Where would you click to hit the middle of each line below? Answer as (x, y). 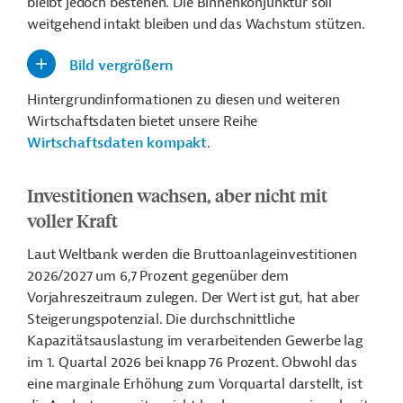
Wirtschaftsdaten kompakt (117, 143)
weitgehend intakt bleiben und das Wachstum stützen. (196, 25)
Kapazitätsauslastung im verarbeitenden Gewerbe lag (195, 341)
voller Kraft (72, 220)
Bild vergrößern (121, 66)
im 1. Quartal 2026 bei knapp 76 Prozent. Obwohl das (192, 363)
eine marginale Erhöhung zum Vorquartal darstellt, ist (195, 385)
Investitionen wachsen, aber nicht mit (177, 195)
